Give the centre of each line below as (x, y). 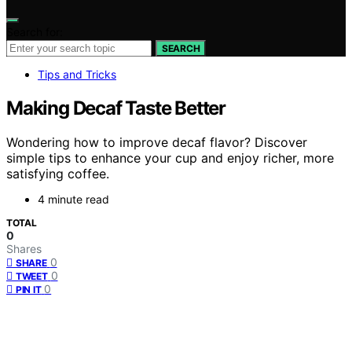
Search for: (35, 31)
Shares (24, 249)
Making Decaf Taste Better (116, 108)
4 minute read (73, 200)
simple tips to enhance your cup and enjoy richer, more (170, 158)
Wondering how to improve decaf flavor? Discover (157, 143)
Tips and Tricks (77, 74)
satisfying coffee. (58, 174)
